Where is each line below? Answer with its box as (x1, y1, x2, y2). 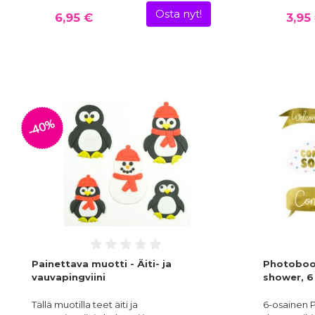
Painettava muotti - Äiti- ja (32, 258, 172, 270)
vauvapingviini (32, 271, 105, 283)
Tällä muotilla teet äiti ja (32, 299, 138, 311)
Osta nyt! (155, 8, 202, 21)
